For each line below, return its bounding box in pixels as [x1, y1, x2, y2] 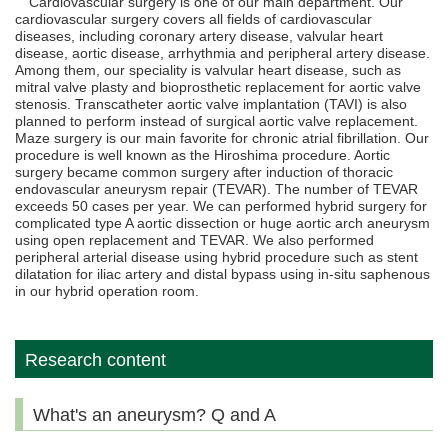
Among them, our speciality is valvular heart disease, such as [15, 62, 401, 79]
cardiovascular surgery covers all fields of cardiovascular [15, 11, 372, 28]
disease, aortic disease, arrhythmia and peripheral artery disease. [15, 45, 430, 62]
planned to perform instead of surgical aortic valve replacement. [15, 113, 418, 130]
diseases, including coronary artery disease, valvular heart [15, 28, 383, 45]
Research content [25, 350, 166, 371]
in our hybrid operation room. [15, 283, 199, 300]
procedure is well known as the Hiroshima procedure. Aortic [15, 147, 390, 164]
